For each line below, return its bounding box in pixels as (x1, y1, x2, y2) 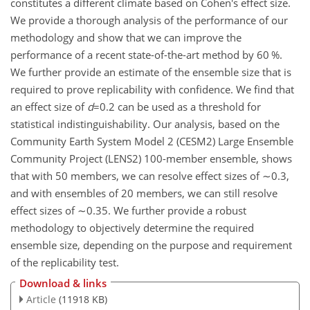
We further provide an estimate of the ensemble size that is (10, 64, 291, 79)
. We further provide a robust (108, 203, 246, 217)
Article (26, 293, 56, 307)
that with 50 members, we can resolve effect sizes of (10, 168, 262, 183)
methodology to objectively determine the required (10, 220, 254, 235)
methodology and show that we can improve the (10, 30, 241, 44)
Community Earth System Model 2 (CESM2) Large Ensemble (10, 134, 293, 148)
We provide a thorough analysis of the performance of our (10, 12, 288, 27)
